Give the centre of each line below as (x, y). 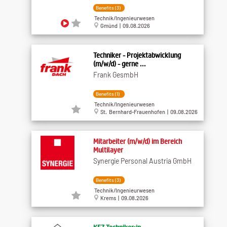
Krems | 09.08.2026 (123, 198)
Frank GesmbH (116, 74)
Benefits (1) (107, 93)
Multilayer (108, 149)
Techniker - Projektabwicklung (137, 55)
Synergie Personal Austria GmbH (142, 161)
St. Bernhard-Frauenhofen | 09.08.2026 (148, 112)
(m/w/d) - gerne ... (119, 63)
